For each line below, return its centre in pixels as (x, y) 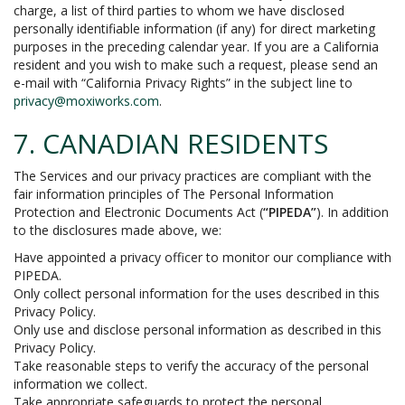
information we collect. (80, 384)
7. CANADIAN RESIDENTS (171, 143)
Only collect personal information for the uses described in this (197, 293)
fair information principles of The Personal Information (174, 194)
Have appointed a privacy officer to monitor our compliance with (202, 257)
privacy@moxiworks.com (86, 101)
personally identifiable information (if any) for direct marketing (194, 28)
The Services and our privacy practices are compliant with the (193, 176)
